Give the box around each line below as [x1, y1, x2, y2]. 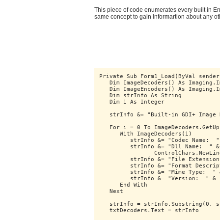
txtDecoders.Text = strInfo [99, 207, 199, 214]
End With [99, 182, 147, 188]
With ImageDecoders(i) [99, 131, 192, 137]
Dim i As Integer [99, 99, 165, 105]
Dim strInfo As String [99, 92, 182, 99]
